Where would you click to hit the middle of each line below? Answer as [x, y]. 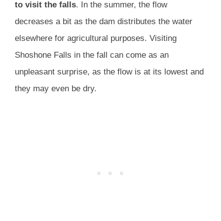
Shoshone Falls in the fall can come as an [92, 55]
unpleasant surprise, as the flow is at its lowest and [109, 72]
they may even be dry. [56, 88]
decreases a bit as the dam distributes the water [104, 21]
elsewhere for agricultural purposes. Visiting [96, 38]
